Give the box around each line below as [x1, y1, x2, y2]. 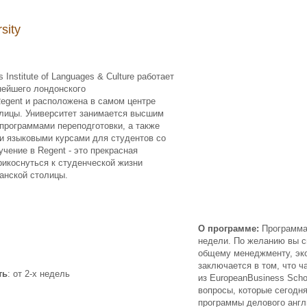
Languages [51, 71, 95, 82]
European [210, 273, 247, 283]
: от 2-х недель [8, 269, 70, 279]
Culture [106, 71, 134, 82]
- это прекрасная [66, 145, 138, 156]
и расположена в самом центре [23, 96, 156, 106]
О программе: [198, 223, 259, 234]
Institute [6, 71, 38, 82]
